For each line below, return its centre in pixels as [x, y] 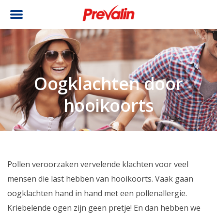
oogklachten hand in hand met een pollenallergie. [97, 193]
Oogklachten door [108, 84]
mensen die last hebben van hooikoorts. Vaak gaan [100, 179]
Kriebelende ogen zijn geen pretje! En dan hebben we [104, 208]
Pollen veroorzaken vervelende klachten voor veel [98, 164]
